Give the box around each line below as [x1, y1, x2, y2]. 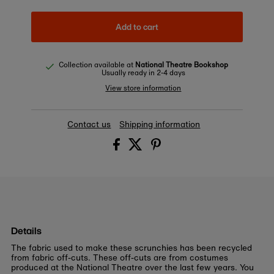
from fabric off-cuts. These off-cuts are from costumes [10, 251, 228, 264]
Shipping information [119, 118, 201, 131]
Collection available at [58, 59, 135, 70]
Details [10, 224, 42, 239]
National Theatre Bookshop [135, 59, 228, 70]
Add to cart [115, 20, 158, 33]
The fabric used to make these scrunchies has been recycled [10, 242, 252, 254]
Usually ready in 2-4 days [101, 67, 185, 78]
